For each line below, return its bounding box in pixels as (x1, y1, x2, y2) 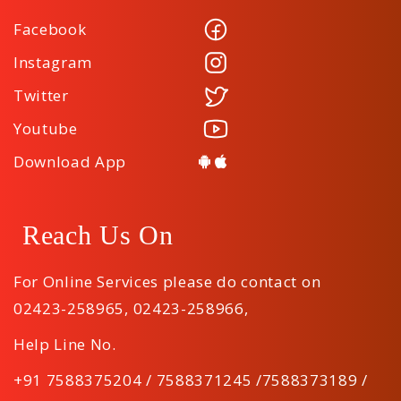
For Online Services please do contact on (13, 271, 321, 292)
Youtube (13, 118, 78, 139)
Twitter (13, 85, 69, 106)
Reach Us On (22, 220, 174, 250)
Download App (13, 151, 127, 172)
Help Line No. (13, 334, 116, 354)
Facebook (13, 19, 87, 39)
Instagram (13, 52, 93, 73)
